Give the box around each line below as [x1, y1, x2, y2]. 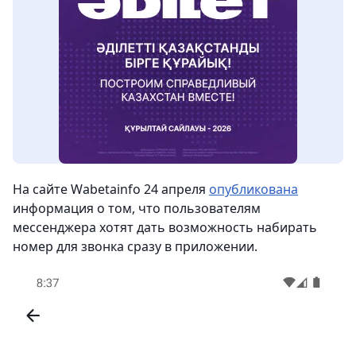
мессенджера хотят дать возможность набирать [13, 219, 317, 236]
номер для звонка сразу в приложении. [13, 238, 257, 255]
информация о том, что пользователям [13, 199, 261, 217]
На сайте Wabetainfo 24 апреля [13, 180, 209, 198]
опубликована [209, 180, 298, 198]
